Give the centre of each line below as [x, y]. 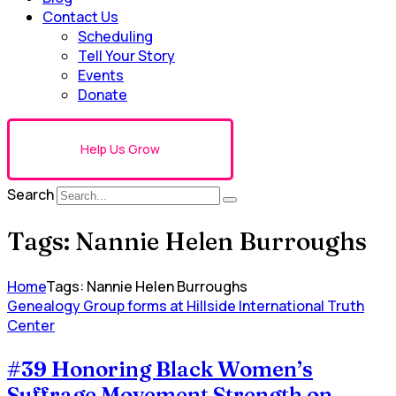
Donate [103, 95]
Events [101, 76]
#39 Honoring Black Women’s [160, 369]
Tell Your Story [126, 56]
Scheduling [115, 37]
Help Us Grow [120, 149]
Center [31, 325]
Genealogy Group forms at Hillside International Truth [186, 305]
